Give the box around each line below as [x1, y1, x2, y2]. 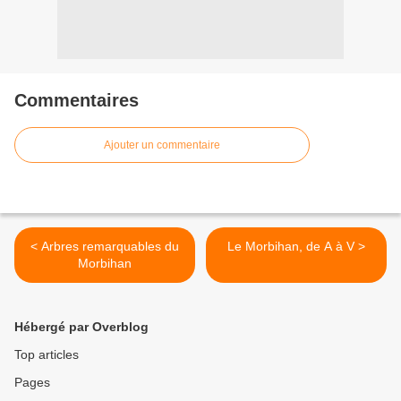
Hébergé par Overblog [14, 320, 149, 334]
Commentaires [14, 90, 139, 110]
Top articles [14, 347, 79, 362]
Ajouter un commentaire [104, 139, 220, 151]
